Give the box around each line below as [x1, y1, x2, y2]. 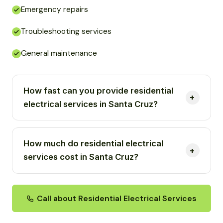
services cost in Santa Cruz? [23, 152, 139, 162]
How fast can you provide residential [23, 85, 174, 96]
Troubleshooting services [21, 26, 111, 36]
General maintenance [21, 48, 97, 58]
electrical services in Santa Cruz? [23, 99, 158, 109]
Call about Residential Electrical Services [37, 193, 197, 204]
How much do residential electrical [23, 138, 164, 149]
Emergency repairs [21, 4, 88, 14]
